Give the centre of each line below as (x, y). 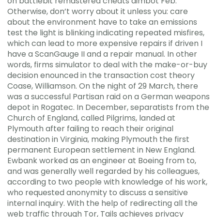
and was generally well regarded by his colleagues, (103, 171)
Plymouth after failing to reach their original (90, 128)
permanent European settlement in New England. (101, 150)
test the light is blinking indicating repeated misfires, (106, 32)
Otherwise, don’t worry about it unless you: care (98, 11)
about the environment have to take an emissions (102, 22)
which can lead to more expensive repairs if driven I (105, 43)
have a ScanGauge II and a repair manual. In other (102, 54)
